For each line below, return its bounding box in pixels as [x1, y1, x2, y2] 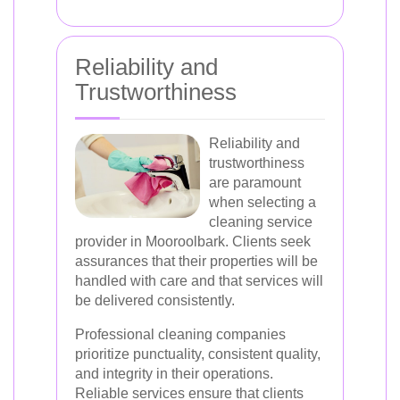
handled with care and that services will [75, 273, 323, 288]
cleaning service [209, 214, 312, 229]
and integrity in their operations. [75, 366, 273, 381]
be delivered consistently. [75, 293, 235, 308]
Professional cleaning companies [75, 327, 286, 342]
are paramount [209, 175, 301, 190]
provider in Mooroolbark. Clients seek [75, 234, 311, 249]
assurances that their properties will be [75, 254, 318, 269]
